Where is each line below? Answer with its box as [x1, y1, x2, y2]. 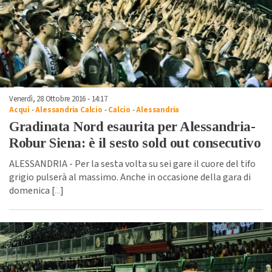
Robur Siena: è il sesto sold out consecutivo [9, 135, 260, 151]
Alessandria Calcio [35, 104, 103, 115]
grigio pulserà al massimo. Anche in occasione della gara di [9, 170, 251, 184]
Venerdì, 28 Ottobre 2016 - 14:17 [9, 93, 107, 104]
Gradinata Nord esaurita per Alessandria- [9, 118, 255, 134]
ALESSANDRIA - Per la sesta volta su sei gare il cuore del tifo [9, 157, 256, 171]
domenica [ [9, 183, 55, 197]
